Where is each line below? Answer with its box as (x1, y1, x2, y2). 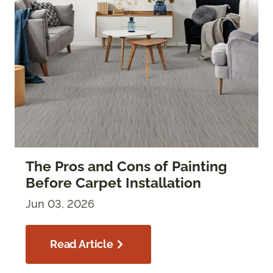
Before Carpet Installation (26, 174, 201, 191)
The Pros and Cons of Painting (26, 158, 227, 174)
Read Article (50, 237, 113, 250)
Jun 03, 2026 (26, 197, 94, 210)
